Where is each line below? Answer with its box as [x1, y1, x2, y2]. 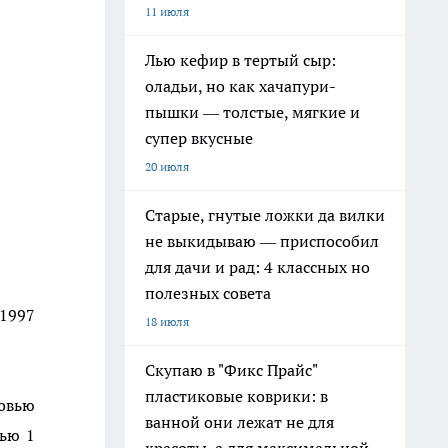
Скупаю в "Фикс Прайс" [145, 360, 318, 380]
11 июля [145, 4, 189, 19]
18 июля [145, 314, 189, 329]
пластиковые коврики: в [145, 386, 328, 406]
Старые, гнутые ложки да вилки [145, 205, 385, 225]
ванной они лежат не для [145, 412, 334, 432]
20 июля [145, 159, 189, 174]
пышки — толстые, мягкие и [145, 102, 360, 122]
